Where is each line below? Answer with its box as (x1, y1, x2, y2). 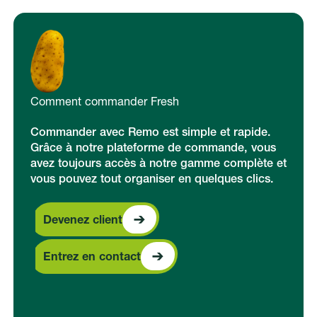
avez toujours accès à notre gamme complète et (30, 156, 287, 171)
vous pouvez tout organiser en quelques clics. (30, 171, 274, 186)
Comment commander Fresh (30, 93, 179, 108)
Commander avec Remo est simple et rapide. (30, 125, 271, 139)
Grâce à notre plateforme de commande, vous (30, 140, 276, 155)
